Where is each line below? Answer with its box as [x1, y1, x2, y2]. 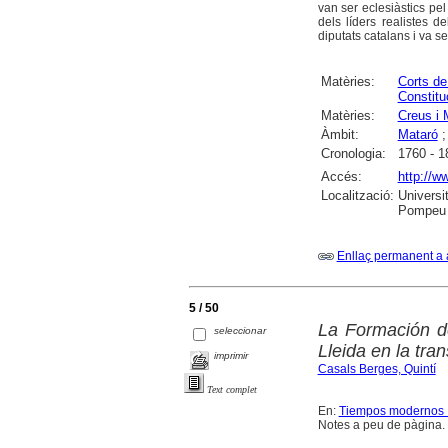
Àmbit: [320, 127, 359, 143]
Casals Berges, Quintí [317, 362, 436, 377]
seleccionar [214, 325, 267, 337]
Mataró [397, 127, 438, 143]
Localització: [320, 188, 394, 204]
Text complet [207, 384, 257, 396]
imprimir [214, 350, 249, 362]
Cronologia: [320, 146, 386, 162]
